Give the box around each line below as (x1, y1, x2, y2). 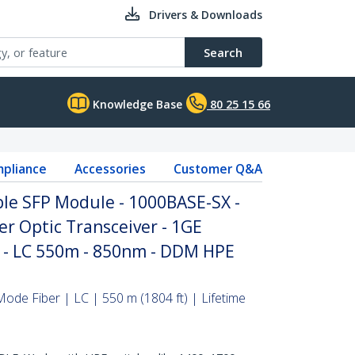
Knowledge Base (90, 97, 182, 112)
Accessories (74, 160, 146, 177)
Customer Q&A (173, 160, 262, 177)
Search (204, 44, 242, 60)
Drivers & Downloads (149, 7, 262, 22)
